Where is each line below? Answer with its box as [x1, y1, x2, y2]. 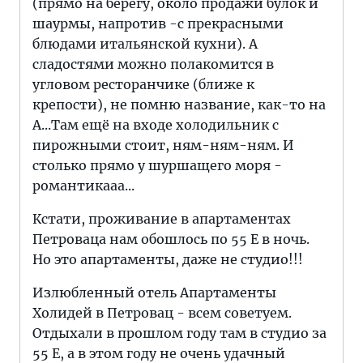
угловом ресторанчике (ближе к [32, 76, 254, 92]
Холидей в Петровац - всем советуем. [32, 305, 292, 321]
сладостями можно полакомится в [32, 56, 274, 72]
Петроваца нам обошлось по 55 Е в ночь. [32, 231, 310, 247]
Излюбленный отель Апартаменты [32, 284, 276, 301]
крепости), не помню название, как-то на [32, 96, 326, 113]
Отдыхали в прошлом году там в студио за [32, 325, 327, 341]
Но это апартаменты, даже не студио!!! [32, 251, 303, 267]
